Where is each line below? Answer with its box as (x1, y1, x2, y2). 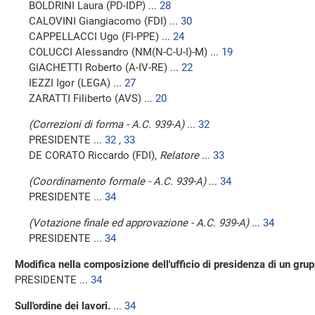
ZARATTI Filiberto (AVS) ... (29, 92, 155, 105)
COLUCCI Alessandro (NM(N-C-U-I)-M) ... (29, 46, 221, 58)
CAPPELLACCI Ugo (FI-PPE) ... (29, 30, 173, 43)
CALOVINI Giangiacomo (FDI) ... (29, 15, 181, 27)
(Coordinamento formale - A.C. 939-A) (29, 175, 206, 188)
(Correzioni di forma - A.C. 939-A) (29, 118, 184, 131)
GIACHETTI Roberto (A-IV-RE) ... (29, 61, 181, 74)
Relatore (160, 149, 199, 162)
